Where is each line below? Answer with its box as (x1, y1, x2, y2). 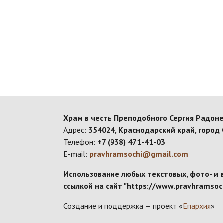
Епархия (183, 201, 211, 211)
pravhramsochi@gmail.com (89, 149, 188, 159)
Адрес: (63, 125, 88, 135)
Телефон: (63, 137, 97, 147)
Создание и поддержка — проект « (63, 201, 183, 211)
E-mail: (63, 149, 89, 159)
